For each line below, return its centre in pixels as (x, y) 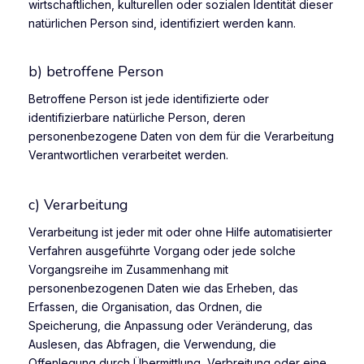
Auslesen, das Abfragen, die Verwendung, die (152, 344)
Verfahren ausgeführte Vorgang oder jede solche (162, 250)
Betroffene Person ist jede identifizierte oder (149, 99)
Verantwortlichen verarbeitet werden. (128, 155)
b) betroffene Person (96, 72)
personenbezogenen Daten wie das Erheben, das (163, 288)
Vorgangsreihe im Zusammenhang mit (128, 269)
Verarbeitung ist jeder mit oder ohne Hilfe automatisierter (180, 232)
